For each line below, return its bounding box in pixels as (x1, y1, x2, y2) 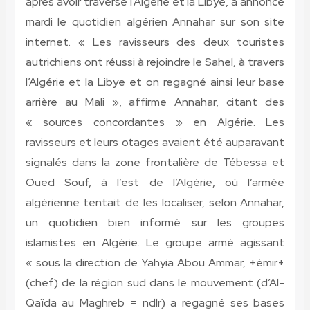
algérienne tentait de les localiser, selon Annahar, (25, 195, 285, 210)
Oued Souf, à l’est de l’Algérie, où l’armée (25, 175, 285, 190)
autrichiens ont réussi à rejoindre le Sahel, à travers (25, 55, 285, 70)
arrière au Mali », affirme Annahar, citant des (25, 95, 285, 110)
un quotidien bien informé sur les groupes (25, 215, 285, 230)
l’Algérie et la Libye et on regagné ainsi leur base (25, 75, 285, 90)
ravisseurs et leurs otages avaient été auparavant (25, 135, 285, 150)
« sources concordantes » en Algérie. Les (25, 115, 285, 130)
